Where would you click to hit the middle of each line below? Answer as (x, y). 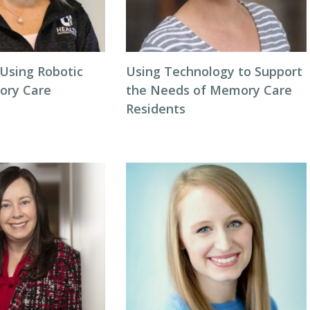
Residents (155, 109)
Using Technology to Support (214, 71)
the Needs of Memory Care (209, 90)
